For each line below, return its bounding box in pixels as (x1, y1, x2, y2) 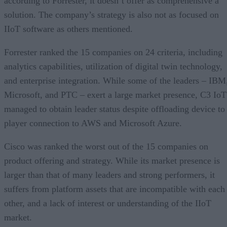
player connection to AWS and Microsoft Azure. (4, 118, 182, 128)
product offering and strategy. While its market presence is (4, 155, 220, 166)
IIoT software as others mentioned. (4, 23, 133, 34)
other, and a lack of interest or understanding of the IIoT (4, 198, 211, 208)
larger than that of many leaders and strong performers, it (4, 169, 215, 180)
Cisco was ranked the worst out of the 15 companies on (4, 141, 208, 152)
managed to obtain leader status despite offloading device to (4, 103, 225, 114)
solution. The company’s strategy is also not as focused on (4, 9, 219, 20)
